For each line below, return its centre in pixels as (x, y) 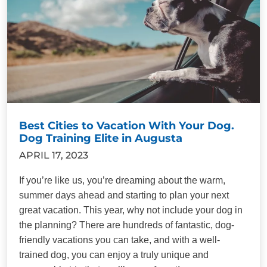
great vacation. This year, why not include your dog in (131, 210)
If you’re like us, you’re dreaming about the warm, (122, 180)
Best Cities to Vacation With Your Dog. (127, 125)
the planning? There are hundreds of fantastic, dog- (127, 225)
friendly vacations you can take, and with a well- (119, 240)
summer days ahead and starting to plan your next (124, 195)
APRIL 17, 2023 (54, 155)
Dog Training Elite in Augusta (101, 138)
